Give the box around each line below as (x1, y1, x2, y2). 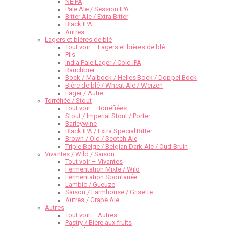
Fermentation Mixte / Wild (65, 165, 140, 174)
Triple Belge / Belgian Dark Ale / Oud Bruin (65, 142, 188, 151)
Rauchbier (65, 66, 95, 74)
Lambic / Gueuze (65, 181, 115, 189)
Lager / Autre (65, 89, 103, 97)
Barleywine (65, 120, 97, 128)
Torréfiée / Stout (45, 97, 92, 105)
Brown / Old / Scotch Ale (65, 135, 137, 143)
